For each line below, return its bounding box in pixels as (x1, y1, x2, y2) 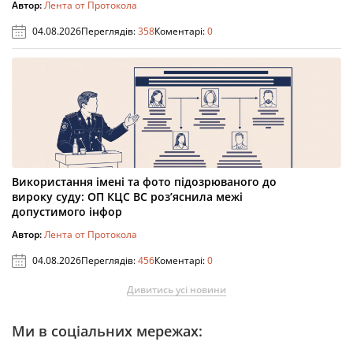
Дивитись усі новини (127, 283, 226, 297)
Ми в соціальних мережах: (12, 321, 203, 341)
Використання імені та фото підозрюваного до (12, 174, 277, 190)
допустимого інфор (12, 204, 122, 220)
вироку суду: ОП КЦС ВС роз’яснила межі (12, 189, 243, 205)
